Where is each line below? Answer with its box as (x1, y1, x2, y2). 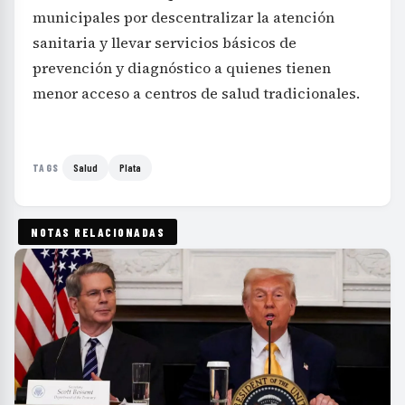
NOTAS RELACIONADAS (31, 224, 165, 240)
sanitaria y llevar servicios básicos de (33, 32, 297, 52)
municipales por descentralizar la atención (33, 6, 334, 27)
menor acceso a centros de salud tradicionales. (33, 82, 360, 103)
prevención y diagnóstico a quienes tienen (33, 57, 331, 78)
